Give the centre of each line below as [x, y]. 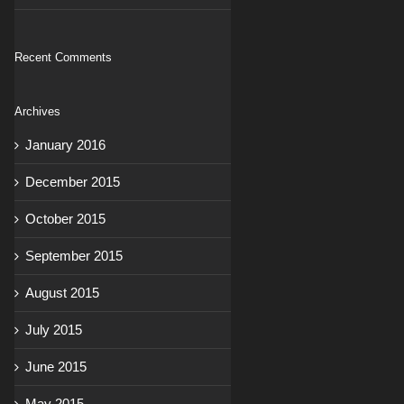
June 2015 [56, 367]
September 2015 [74, 256]
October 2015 [65, 219]
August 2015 [62, 293]
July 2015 [54, 330]
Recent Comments [63, 58]
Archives [37, 112]
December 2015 [73, 182]
